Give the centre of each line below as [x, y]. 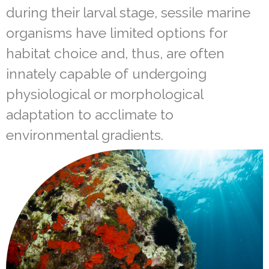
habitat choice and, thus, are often [115, 53]
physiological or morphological [104, 94]
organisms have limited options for [116, 32]
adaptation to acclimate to [90, 114]
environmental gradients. [85, 134]
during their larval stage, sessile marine [128, 12]
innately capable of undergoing [106, 73]
